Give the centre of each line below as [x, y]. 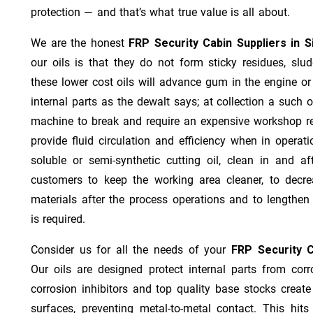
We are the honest [80, 43]
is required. [58, 219]
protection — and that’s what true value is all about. [160, 12]
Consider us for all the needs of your [131, 249]
